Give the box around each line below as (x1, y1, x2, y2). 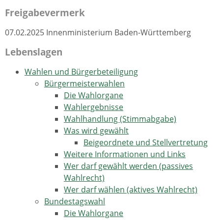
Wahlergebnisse (64, 101, 123, 112)
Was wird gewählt (64, 125, 129, 136)
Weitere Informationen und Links (64, 148, 186, 160)
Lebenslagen (5, 45, 62, 58)
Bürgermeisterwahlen (44, 78, 125, 89)
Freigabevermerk (5, 6, 85, 19)
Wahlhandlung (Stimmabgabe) (64, 113, 176, 124)
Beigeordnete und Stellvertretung (83, 137, 208, 148)
